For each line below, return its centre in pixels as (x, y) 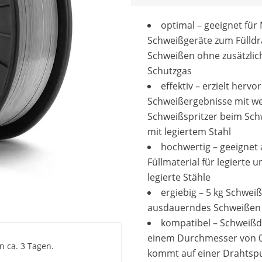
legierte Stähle (179, 177)
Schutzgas (170, 71)
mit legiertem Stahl (189, 132)
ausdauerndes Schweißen (204, 208)
